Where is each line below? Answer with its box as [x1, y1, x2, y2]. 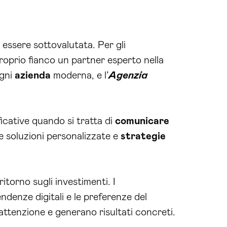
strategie [121, 131, 166, 141]
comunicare [115, 116, 169, 126]
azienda [15, 70, 51, 81]
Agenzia [108, 70, 147, 81]
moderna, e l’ [51, 70, 108, 81]
